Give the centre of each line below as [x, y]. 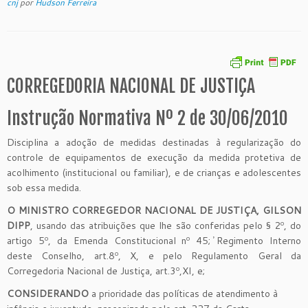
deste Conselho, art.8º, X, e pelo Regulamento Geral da [154, 255]
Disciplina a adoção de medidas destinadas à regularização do [154, 142]
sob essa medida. [44, 187]
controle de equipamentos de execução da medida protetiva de [154, 157]
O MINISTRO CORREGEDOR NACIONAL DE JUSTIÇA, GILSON [154, 210]
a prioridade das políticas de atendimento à [183, 293]
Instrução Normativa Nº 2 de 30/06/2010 [147, 118]
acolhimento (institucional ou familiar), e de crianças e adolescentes [154, 172]
